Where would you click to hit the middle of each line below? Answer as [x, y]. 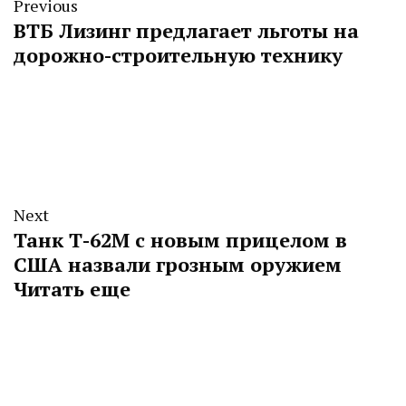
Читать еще [72, 289]
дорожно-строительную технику [178, 55]
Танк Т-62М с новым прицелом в [180, 240]
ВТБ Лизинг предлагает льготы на [186, 31]
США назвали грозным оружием [178, 265]
